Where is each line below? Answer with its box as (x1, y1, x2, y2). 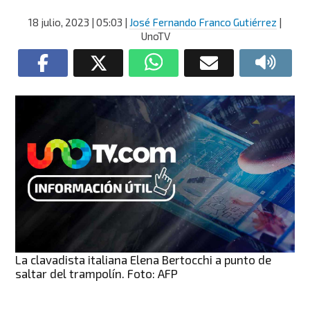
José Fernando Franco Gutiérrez (129, 16, 277, 28)
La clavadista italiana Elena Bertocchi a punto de (15, 252, 272, 266)
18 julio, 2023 (28, 16, 89, 28)
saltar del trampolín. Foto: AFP (15, 266, 179, 280)
